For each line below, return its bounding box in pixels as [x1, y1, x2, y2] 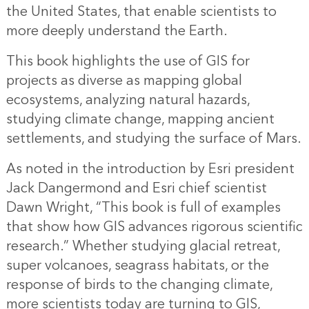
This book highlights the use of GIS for [6, 50, 250, 74]
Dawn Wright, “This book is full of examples [6, 196, 281, 220]
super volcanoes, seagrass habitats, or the [6, 254, 269, 278]
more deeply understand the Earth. [6, 19, 228, 43]
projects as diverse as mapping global [6, 69, 242, 93]
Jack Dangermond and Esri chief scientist [6, 177, 267, 201]
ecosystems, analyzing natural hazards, [6, 88, 250, 112]
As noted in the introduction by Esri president [6, 157, 295, 181]
